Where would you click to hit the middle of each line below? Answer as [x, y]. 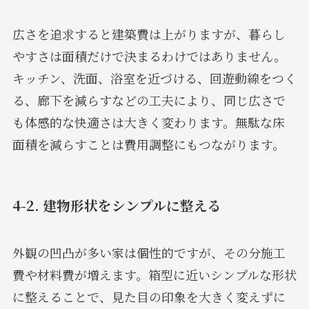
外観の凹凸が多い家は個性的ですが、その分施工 [149, 253]
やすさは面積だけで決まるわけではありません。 [149, 56]
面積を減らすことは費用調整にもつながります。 [148, 144]
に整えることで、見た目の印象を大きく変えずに [149, 297]
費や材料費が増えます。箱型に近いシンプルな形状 [154, 275]
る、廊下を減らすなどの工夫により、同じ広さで [149, 100]
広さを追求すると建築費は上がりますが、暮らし [149, 33]
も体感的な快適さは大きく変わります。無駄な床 [148, 122]
